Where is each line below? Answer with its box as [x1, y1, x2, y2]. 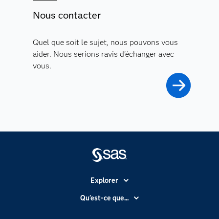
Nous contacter [32, 9, 101, 22]
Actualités [94, 205, 125, 214]
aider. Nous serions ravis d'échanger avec [32, 49, 174, 59]
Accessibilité [90, 189, 129, 198]
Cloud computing [83, 206, 136, 216]
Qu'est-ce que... [80, 194, 129, 203]
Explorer [90, 176, 118, 185]
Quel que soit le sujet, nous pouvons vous [32, 38, 178, 47]
